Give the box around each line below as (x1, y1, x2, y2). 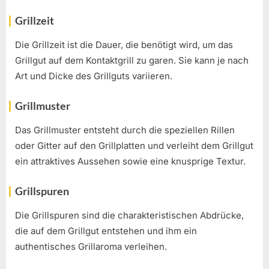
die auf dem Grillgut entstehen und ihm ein (15, 225, 197, 237)
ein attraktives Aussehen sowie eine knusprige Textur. (15, 156, 246, 168)
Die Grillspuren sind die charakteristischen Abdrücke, (15, 210, 244, 222)
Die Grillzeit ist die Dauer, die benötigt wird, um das (15, 39, 233, 51)
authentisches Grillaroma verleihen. (15, 241, 167, 253)
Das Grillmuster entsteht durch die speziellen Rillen (15, 124, 235, 136)
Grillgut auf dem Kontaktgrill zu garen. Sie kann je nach (15, 55, 249, 67)
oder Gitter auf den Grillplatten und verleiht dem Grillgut (15, 140, 253, 152)
